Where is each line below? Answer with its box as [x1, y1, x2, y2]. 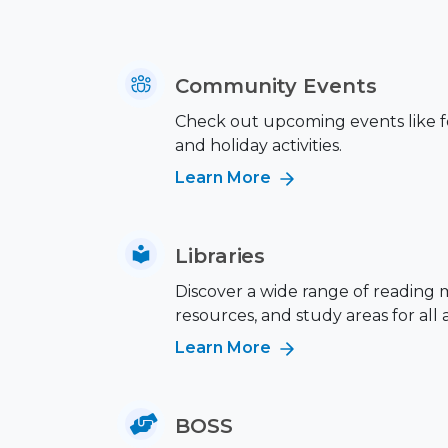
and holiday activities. [175, 136, 342, 155]
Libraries [175, 244, 266, 268]
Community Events [175, 74, 377, 98]
